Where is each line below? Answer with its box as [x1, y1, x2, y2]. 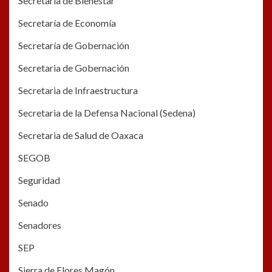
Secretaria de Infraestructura [18, 84, 138, 97]
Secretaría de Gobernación [18, 39, 129, 52]
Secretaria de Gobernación [18, 62, 129, 74]
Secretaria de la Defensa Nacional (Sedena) [18, 107, 195, 119]
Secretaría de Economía [18, 17, 116, 29]
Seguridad [18, 174, 60, 186]
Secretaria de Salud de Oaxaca [18, 129, 143, 141]
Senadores [18, 219, 61, 231]
